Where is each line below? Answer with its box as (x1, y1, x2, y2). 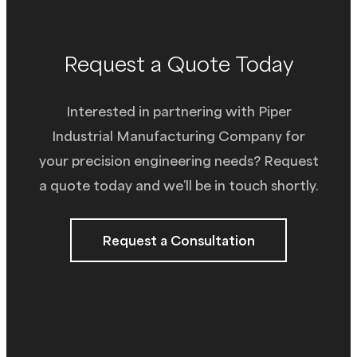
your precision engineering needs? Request (38, 151, 319, 169)
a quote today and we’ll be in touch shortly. (38, 176, 319, 194)
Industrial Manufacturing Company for (52, 127, 305, 144)
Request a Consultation (102, 231, 255, 249)
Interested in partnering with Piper (65, 102, 292, 120)
